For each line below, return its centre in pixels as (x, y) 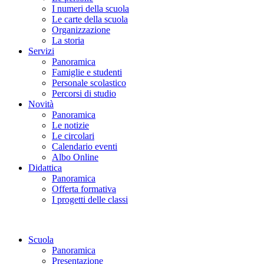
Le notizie (70, 126)
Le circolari (73, 136)
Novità (41, 104)
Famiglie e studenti (87, 72)
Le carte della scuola (90, 19)
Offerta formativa (84, 189)
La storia (68, 41)
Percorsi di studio (84, 94)
